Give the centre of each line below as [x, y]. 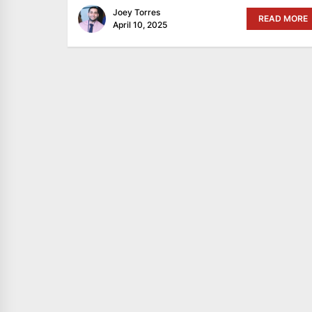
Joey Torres [136, 12]
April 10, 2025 [140, 24]
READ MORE [283, 18]
